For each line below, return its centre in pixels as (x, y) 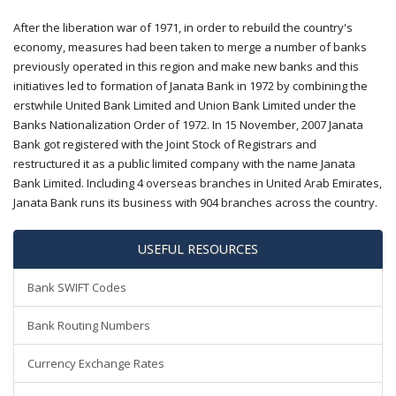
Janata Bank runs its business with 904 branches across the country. (195, 202)
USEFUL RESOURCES (198, 249)
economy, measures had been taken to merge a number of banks (190, 47)
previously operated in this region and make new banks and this (186, 66)
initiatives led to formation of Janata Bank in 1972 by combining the (190, 86)
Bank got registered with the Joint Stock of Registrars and (165, 144)
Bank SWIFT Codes (77, 287)
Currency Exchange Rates (96, 363)
